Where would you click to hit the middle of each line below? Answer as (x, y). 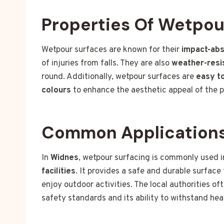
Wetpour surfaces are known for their (111, 50)
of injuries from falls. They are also (106, 64)
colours (56, 91)
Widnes (64, 158)
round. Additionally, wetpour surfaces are (119, 77)
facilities (58, 172)
